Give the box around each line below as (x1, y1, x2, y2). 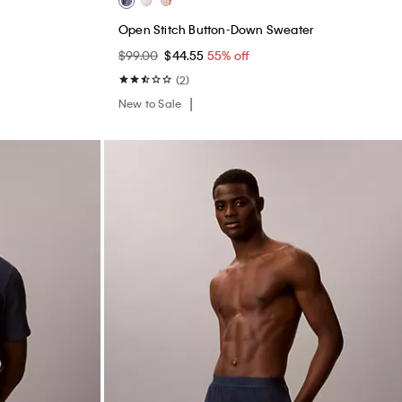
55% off (206, 48, 250, 64)
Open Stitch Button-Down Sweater (118, 22, 315, 38)
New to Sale (118, 96, 185, 111)
